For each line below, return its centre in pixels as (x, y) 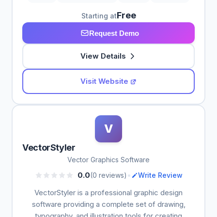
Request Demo (114, 33)
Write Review (160, 175)
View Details (103, 56)
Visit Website (104, 81)
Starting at (99, 16)
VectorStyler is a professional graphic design (108, 193)
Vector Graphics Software (108, 160)
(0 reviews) (108, 175)
